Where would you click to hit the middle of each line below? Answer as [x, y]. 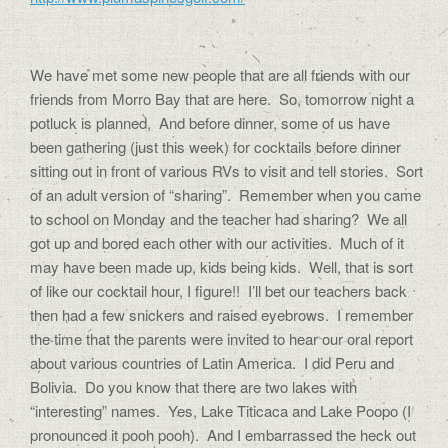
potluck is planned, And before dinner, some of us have [210, 122]
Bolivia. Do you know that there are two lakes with [193, 386]
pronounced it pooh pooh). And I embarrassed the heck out [223, 434]
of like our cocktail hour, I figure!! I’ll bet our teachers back [218, 290]
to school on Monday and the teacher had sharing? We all [218, 218]
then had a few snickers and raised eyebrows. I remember [221, 314]
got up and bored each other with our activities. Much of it [217, 242]
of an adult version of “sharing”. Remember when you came [225, 194]
